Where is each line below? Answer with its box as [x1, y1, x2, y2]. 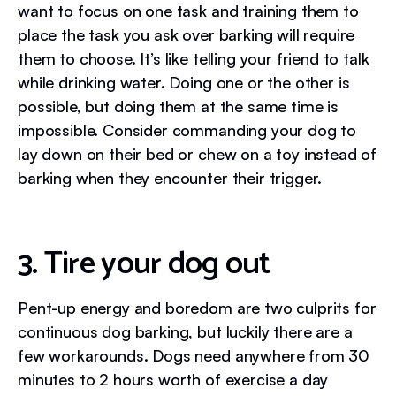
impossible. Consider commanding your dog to [18, 119, 357, 140]
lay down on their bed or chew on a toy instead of [18, 143, 377, 164]
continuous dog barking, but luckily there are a [18, 321, 353, 341]
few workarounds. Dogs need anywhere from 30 [18, 345, 370, 365]
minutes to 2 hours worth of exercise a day [18, 369, 329, 389]
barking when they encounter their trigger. [18, 167, 327, 187]
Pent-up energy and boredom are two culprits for [18, 297, 377, 317]
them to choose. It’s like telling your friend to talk [18, 48, 369, 68]
